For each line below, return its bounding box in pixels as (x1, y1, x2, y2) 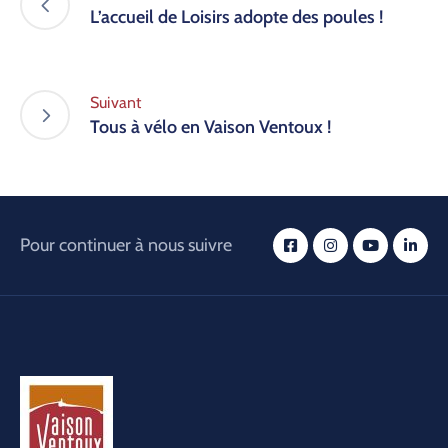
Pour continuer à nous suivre (20, 234, 232, 257)
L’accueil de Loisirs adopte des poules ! (90, 6, 383, 29)
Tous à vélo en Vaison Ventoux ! (90, 116, 331, 139)
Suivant (90, 93, 142, 113)
